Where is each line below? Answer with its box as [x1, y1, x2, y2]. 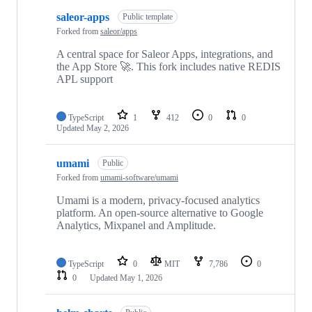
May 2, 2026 [86, 123, 129, 134]
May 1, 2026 [120, 273, 162, 283]
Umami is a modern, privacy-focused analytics [56, 194, 260, 207]
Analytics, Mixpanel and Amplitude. [56, 219, 216, 232]
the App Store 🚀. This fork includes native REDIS [56, 61, 281, 73]
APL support [56, 73, 113, 86]
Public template [123, 12, 173, 22]
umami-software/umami [100, 173, 178, 183]
